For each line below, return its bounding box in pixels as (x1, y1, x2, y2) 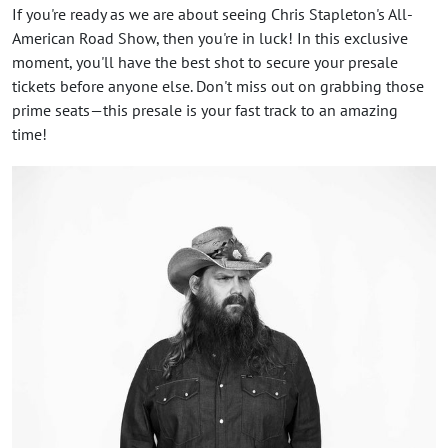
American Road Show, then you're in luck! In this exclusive (12, 27, 408, 48)
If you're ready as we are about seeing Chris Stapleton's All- (12, 3, 413, 24)
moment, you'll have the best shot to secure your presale (12, 51, 398, 72)
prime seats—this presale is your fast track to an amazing (12, 99, 398, 120)
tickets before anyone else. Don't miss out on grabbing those (12, 75, 424, 96)
